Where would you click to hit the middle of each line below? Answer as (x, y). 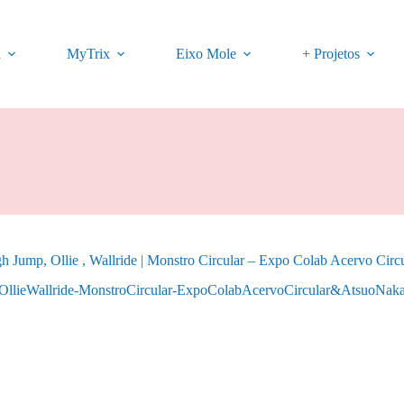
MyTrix (89, 54)
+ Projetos (331, 54)
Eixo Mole (207, 54)
